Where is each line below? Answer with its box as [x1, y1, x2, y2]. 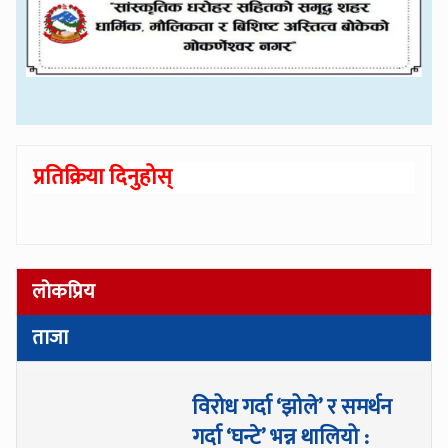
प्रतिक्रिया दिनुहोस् [33, 159, 173, 197]
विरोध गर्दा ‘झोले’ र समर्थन [192, 390, 393, 425]
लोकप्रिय [32, 275, 96, 309]
